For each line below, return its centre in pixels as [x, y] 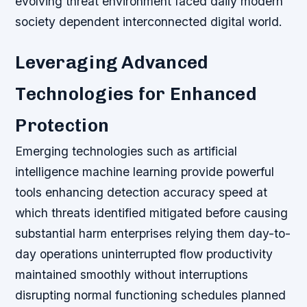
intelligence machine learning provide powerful [145, 171]
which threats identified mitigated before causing [152, 212]
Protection [62, 125]
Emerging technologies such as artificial [126, 151]
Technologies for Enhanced [136, 94]
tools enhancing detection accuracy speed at [142, 192]
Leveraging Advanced [112, 62]
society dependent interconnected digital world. [149, 21]
